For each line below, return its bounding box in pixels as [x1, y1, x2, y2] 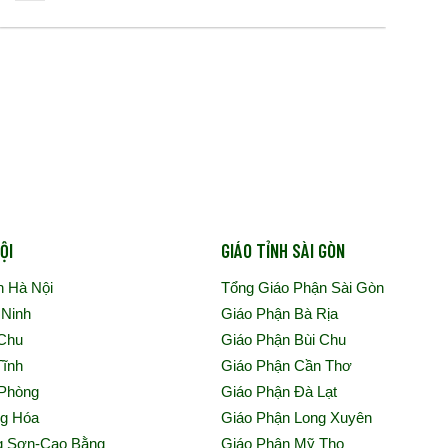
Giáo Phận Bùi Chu [220, 331, 346, 349]
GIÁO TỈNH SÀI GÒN [220, 238, 345, 262]
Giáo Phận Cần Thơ [220, 357, 352, 375]
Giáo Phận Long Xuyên [220, 409, 372, 427]
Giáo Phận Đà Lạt [220, 383, 337, 401]
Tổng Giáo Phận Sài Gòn [220, 279, 384, 297]
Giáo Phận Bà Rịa [220, 305, 338, 323]
